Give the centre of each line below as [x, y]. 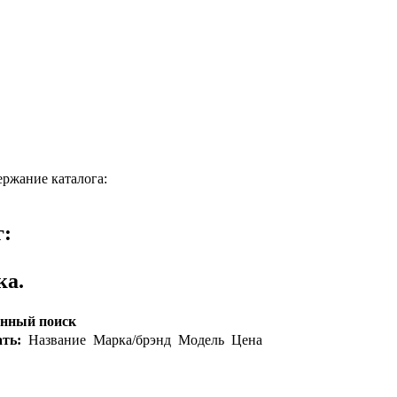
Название [55, 340]
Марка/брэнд [130, 340]
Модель [199, 340]
